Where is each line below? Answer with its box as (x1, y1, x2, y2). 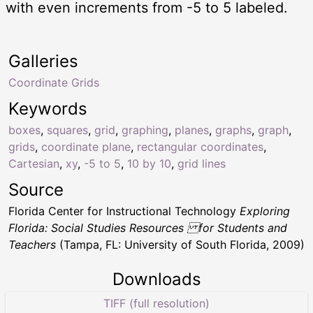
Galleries (8, 51, 78, 72)
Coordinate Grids (8, 75, 99, 90)
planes (175, 123, 209, 138)
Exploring (240, 204, 290, 219)
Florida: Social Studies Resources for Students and (8, 221, 287, 235)
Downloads (112, 269, 201, 290)
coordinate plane (41, 140, 131, 154)
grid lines (177, 156, 226, 171)
